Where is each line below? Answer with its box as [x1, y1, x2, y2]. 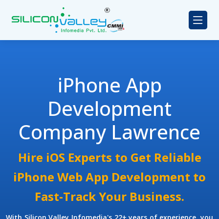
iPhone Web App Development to [13, 169, 206, 185]
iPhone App [57, 71, 162, 99]
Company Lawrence [19, 118, 200, 146]
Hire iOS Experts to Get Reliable [18, 149, 201, 166]
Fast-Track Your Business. [35, 188, 184, 205]
